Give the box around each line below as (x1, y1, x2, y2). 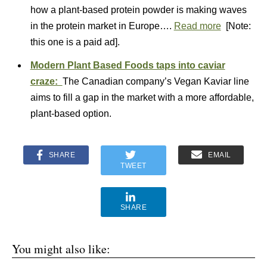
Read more (173, 21, 221, 31)
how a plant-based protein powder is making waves (30, 5, 247, 15)
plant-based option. (30, 108, 114, 119)
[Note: (221, 21, 251, 31)
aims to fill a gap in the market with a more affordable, (30, 92, 254, 103)
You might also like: (12, 241, 110, 257)
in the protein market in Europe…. (30, 21, 174, 31)
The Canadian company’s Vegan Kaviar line (62, 76, 249, 86)
